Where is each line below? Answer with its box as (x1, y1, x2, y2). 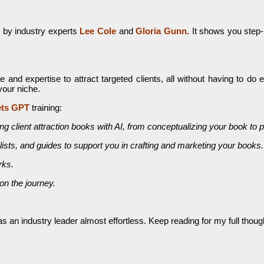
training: (29, 103, 62, 113)
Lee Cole (77, 26, 117, 37)
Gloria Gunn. (133, 26, 189, 37)
